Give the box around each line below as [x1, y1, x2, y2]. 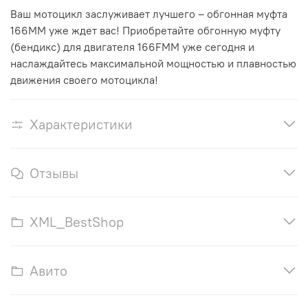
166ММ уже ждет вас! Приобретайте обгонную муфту [10, 23, 280, 37]
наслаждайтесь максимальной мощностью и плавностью [10, 56, 296, 70]
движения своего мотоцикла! [10, 72, 158, 87]
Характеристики [30, 115, 133, 133]
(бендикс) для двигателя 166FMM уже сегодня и [10, 39, 254, 54]
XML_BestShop [30, 212, 124, 230]
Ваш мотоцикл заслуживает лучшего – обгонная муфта [10, 6, 287, 21]
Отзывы [30, 164, 78, 181]
